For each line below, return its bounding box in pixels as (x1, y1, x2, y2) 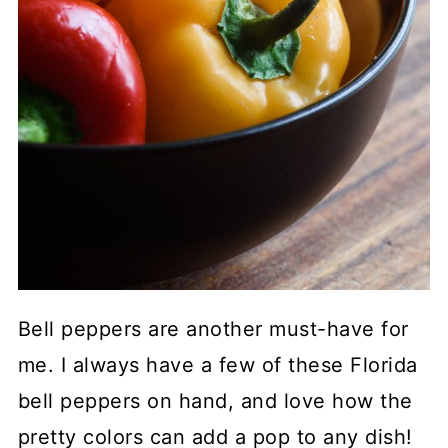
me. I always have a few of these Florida (17, 352, 418, 377)
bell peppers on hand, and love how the (17, 388, 413, 413)
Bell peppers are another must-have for (17, 316, 409, 341)
